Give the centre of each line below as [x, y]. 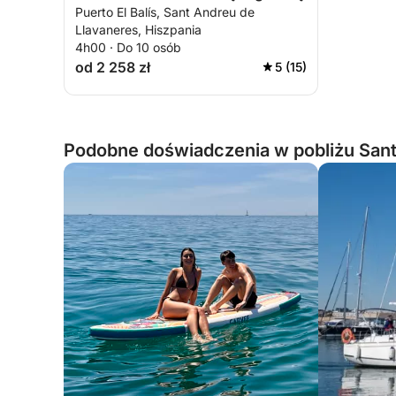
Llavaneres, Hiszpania [138, 30]
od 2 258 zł [113, 67]
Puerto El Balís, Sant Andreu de [165, 12]
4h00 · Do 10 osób [128, 47]
